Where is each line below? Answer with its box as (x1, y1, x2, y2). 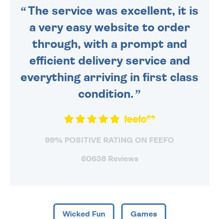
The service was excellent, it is (28, 5, 198, 17)
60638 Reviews (81, 154, 138, 163)
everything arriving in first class (21, 71, 198, 84)
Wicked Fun (62, 210, 105, 218)
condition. (78, 88, 133, 100)
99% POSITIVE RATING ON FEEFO (45, 136, 174, 144)
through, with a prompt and (32, 38, 187, 50)
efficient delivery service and (29, 55, 190, 67)
